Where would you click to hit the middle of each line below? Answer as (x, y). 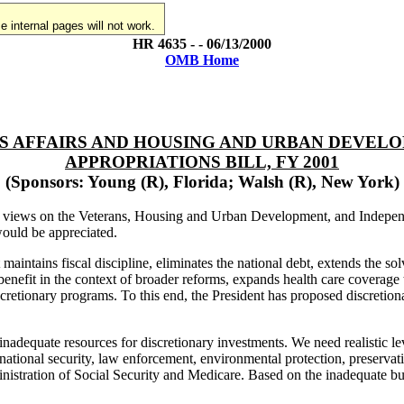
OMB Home (202, 60)
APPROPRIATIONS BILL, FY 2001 (202, 161)
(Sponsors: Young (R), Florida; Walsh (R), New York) (202, 181)
